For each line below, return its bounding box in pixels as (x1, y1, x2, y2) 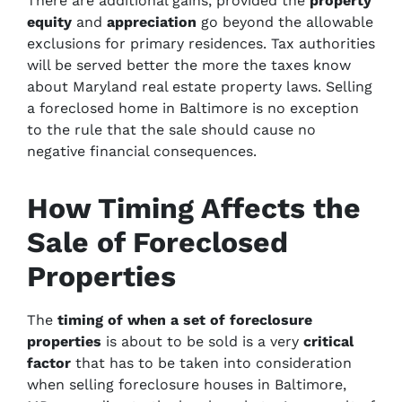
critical (303, 333, 354, 350)
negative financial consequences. (27, 143, 257, 160)
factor (27, 354, 71, 371)
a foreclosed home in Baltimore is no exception (27, 100, 359, 117)
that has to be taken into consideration (71, 354, 352, 371)
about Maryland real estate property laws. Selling (27, 78, 372, 95)
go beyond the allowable (197, 13, 373, 31)
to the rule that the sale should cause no (27, 121, 316, 138)
